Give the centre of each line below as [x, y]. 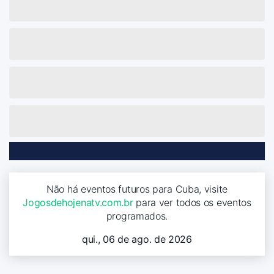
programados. [137, 216]
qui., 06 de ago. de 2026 [137, 239]
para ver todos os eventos [192, 202]
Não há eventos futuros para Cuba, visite [137, 189]
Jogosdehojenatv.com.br [78, 202]
